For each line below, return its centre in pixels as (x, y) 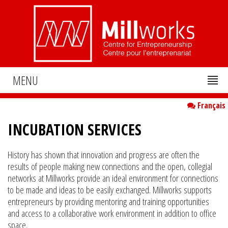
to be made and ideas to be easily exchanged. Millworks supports (110, 190)
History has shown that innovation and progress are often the (104, 155)
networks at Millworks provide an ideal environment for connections (113, 178)
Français (210, 105)
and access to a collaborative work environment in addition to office (112, 213)
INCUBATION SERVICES (75, 130)
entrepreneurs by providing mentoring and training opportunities (108, 202)
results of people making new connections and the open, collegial (110, 167)
